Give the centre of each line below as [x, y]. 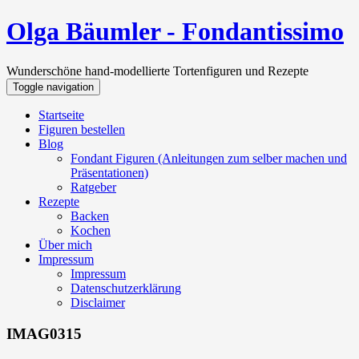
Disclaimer [98, 302]
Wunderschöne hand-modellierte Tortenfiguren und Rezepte [157, 71]
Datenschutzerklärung [126, 288]
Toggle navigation [53, 87]
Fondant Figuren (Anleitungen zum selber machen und [209, 158]
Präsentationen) [109, 172]
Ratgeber [93, 187]
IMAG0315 [44, 333]
